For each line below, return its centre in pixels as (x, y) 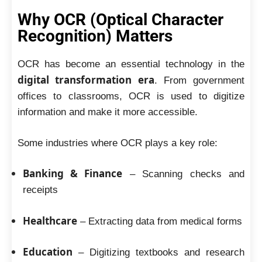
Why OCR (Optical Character (120, 20)
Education (47, 252)
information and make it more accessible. (108, 112)
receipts (40, 190)
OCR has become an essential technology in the (131, 64)
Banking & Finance (73, 173)
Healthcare (50, 220)
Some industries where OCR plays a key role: (118, 143)
